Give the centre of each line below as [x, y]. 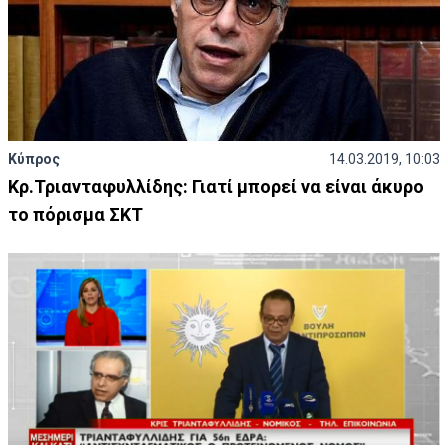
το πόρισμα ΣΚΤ [75, 214]
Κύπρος [34, 159]
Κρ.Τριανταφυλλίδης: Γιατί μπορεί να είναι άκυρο [216, 186]
